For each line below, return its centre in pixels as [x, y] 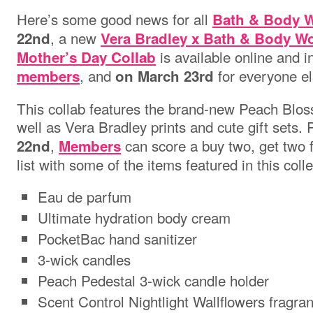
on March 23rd [165, 76]
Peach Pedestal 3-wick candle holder [153, 280]
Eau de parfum [85, 196]
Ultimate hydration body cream [134, 217]
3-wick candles [84, 259]
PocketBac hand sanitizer [117, 238]
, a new [75, 38]
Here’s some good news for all [115, 19]
